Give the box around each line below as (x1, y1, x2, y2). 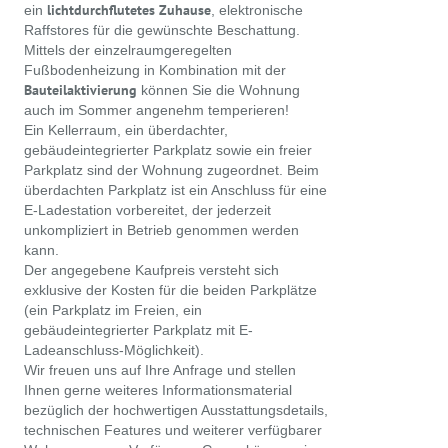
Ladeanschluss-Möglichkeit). (24, 342, 204, 358)
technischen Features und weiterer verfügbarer (24, 422, 322, 438)
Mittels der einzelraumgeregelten (24, 42, 232, 58)
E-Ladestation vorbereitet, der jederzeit (24, 202, 271, 218)
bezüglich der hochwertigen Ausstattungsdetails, (24, 402, 328, 418)
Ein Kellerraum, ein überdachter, (24, 122, 228, 138)
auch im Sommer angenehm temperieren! (24, 102, 293, 118)
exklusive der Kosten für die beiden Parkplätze (24, 282, 317, 298)
